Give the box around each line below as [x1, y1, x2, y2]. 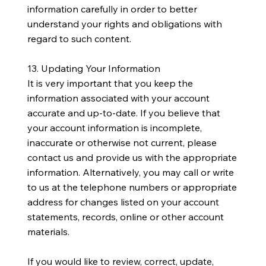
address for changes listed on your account [27, 195, 219, 208]
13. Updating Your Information [27, 62, 160, 74]
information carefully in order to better [27, 2, 197, 15]
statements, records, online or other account [27, 210, 224, 223]
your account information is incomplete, [27, 121, 202, 134]
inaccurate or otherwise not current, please [27, 136, 217, 148]
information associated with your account [27, 91, 210, 104]
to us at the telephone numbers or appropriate [27, 180, 237, 193]
